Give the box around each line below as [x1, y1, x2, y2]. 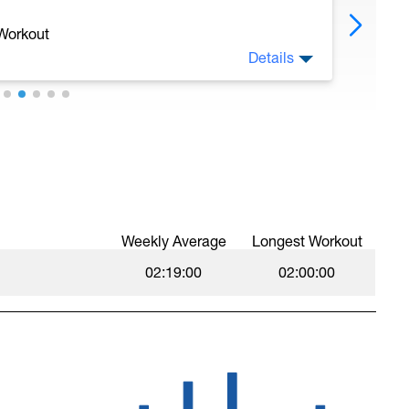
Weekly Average [121, 233, 226, 249]
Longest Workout [251, 233, 362, 249]
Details [248, 49, 295, 66]
